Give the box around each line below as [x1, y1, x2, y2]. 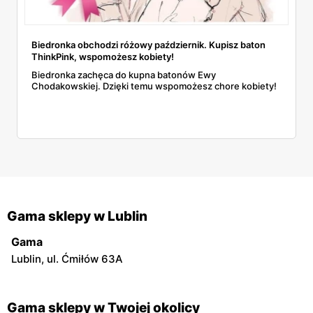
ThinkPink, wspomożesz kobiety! [31, 50, 174, 62]
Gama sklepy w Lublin [7, 208, 147, 224]
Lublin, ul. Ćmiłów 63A [11, 252, 123, 265]
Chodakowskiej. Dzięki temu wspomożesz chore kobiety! [31, 80, 277, 92]
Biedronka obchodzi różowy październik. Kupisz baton [31, 38, 265, 50]
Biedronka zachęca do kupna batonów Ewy [31, 68, 216, 80]
